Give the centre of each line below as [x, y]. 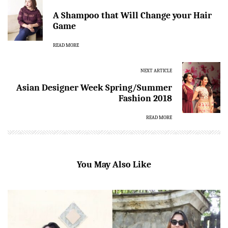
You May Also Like [114, 165]
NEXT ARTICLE [156, 71]
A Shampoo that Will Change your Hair [132, 16]
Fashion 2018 [145, 99]
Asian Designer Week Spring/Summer [94, 88]
